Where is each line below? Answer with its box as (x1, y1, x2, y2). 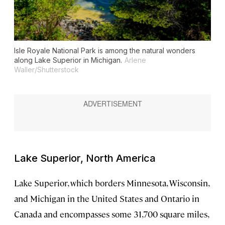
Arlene (125, 56, 146, 65)
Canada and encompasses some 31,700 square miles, (14, 208, 208, 220)
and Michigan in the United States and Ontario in (14, 193, 199, 204)
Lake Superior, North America (14, 152, 156, 165)
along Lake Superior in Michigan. (14, 56, 122, 65)
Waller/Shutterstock (14, 65, 79, 74)
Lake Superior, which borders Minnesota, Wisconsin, (14, 177, 209, 189)
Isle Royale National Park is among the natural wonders (14, 46, 195, 55)
